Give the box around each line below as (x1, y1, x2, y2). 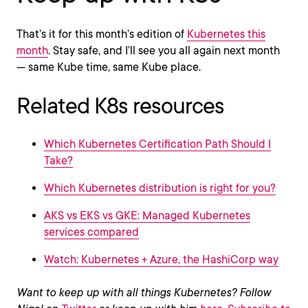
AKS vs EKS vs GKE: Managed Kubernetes (44, 209, 250, 222)
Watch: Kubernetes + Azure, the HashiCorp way (44, 253, 278, 266)
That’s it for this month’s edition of (16, 27, 187, 41)
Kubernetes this (187, 27, 265, 41)
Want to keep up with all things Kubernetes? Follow (16, 286, 271, 299)
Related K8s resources (16, 92, 224, 119)
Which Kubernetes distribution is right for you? (44, 181, 276, 195)
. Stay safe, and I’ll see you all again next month (48, 44, 280, 57)
